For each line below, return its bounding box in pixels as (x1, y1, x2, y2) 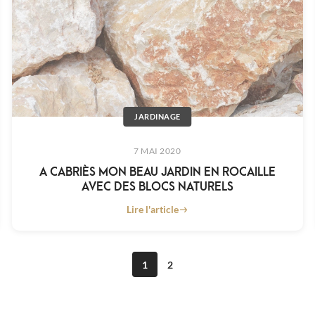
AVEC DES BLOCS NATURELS (81, 176, 233, 195)
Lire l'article (126, 203, 179, 216)
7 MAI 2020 (134, 146, 181, 157)
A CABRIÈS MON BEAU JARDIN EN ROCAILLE (39, 162, 276, 180)
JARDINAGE (134, 112, 181, 122)
